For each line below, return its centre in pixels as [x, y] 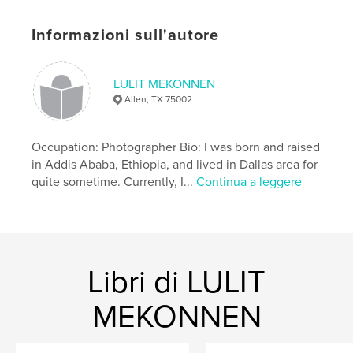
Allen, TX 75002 [159, 100]
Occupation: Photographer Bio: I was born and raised [176, 148]
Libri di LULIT [176, 282]
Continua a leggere [249, 182]
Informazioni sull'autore [126, 36]
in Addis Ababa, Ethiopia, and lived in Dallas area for [175, 165]
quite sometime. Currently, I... [114, 182]
